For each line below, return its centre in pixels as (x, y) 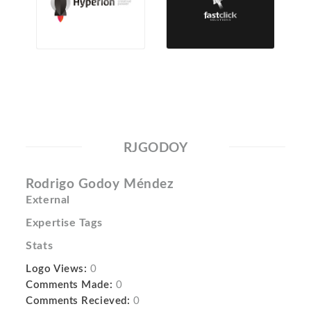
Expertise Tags (64, 223)
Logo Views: (57, 269)
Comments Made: (69, 285)
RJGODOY (155, 149)
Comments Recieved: (78, 301)
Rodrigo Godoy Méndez (100, 185)
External (48, 200)
